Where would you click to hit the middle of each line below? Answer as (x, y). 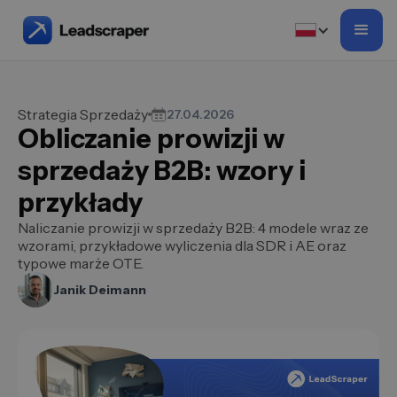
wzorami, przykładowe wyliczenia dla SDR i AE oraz (182, 245)
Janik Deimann (100, 290)
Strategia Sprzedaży (83, 114)
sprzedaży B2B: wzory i (162, 171)
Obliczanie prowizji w (151, 139)
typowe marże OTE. (81, 263)
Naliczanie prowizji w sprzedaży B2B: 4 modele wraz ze (193, 228)
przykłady (80, 202)
